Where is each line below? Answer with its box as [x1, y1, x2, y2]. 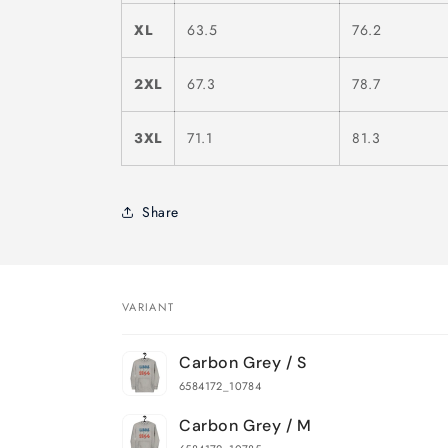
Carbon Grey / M [179, 415, 312, 436]
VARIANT [122, 299, 175, 315]
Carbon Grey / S [179, 352, 307, 373]
